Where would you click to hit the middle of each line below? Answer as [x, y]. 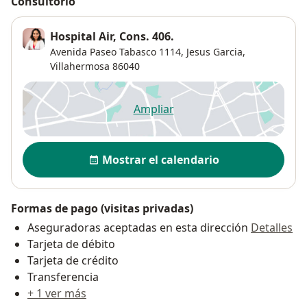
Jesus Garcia [214, 51]
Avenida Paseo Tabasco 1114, [117, 51]
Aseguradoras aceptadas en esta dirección [138, 227]
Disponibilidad [65, 148]
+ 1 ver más [57, 293]
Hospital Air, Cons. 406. [112, 36]
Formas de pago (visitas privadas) [102, 208]
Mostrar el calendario [160, 159]
